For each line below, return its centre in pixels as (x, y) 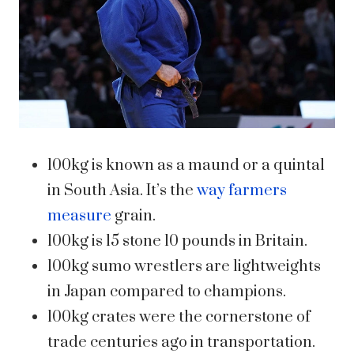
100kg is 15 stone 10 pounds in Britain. (177, 242)
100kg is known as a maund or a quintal (186, 166)
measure (79, 217)
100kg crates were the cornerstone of (179, 318)
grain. (134, 217)
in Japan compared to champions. (167, 292)
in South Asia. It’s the (122, 191)
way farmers (242, 191)
